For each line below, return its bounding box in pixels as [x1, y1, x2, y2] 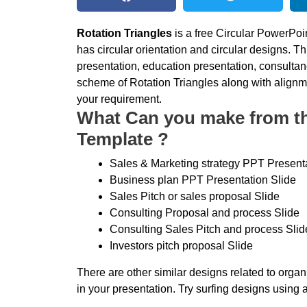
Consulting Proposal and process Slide [110, 206, 299, 219]
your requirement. [77, 93, 162, 105]
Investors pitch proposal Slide [110, 239, 253, 251]
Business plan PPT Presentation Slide [110, 173, 296, 186]
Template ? [77, 129, 169, 149]
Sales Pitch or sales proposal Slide [110, 190, 280, 202]
